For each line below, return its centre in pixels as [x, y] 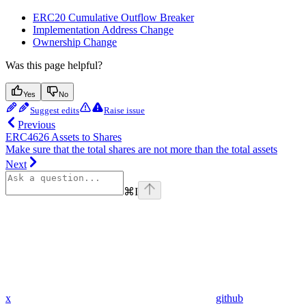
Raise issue [124, 110]
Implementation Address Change [103, 29]
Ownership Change [75, 42]
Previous [37, 124]
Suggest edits [55, 110]
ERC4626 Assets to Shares [64, 137]
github [229, 298]
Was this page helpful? [54, 65]
